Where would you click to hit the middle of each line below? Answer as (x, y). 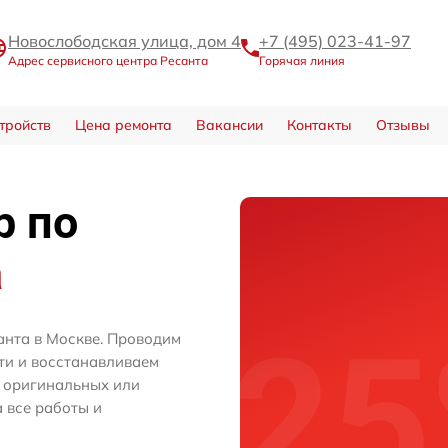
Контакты (319, 125)
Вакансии (229, 125)
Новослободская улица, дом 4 (124, 40)
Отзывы (402, 125)
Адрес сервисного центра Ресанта (108, 60)
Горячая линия (302, 60)
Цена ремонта (123, 125)
